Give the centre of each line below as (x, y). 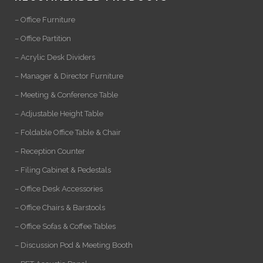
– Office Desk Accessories (59, 188)
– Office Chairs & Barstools (60, 207)
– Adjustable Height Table (59, 113)
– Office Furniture (45, 19)
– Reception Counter (50, 151)
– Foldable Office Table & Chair (68, 132)
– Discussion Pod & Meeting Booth (74, 245)
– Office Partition (43, 38)
